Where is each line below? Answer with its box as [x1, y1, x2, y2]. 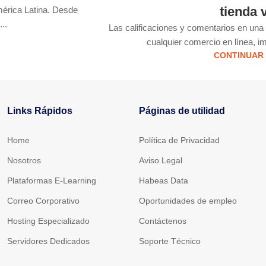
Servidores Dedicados [7, 236, 90, 246]
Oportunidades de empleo [138, 196, 237, 206]
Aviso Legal [138, 156, 182, 166]
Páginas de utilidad [138, 106, 225, 116]
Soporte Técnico [138, 236, 201, 246]
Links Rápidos [7, 106, 72, 116]
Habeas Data [138, 176, 188, 186]
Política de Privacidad [138, 135, 220, 145]
